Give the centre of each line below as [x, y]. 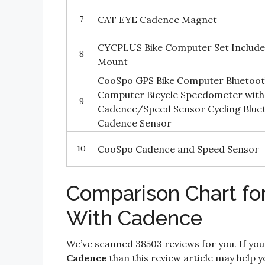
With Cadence [134, 218]
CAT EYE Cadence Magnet [157, 20]
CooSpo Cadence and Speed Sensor [178, 149]
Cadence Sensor [135, 123]
